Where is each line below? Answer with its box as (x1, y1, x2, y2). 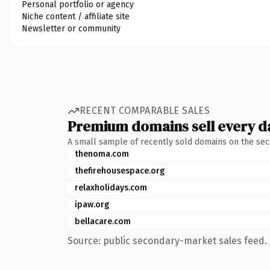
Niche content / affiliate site (22, 11, 130, 22)
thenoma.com (75, 148, 129, 159)
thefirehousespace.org (75, 165, 165, 176)
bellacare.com (75, 216, 131, 227)
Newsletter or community (22, 23, 121, 34)
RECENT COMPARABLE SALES (80, 105, 210, 116)
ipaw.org (75, 199, 109, 210)
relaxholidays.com (75, 182, 147, 193)
